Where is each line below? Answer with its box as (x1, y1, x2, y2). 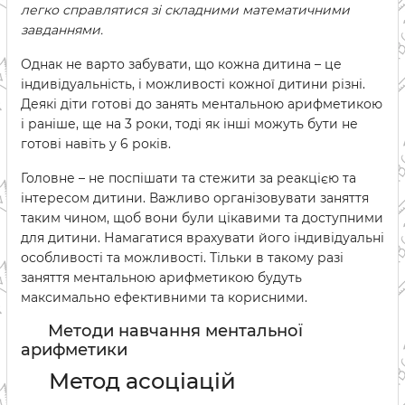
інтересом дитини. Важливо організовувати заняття (21, 190, 369, 206)
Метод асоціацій (43, 368, 236, 394)
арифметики (21, 340, 127, 360)
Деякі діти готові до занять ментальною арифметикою (21, 96, 382, 112)
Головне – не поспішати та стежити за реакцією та (21, 170, 356, 186)
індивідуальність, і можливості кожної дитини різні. (21, 76, 365, 92)
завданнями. (21, 22, 103, 38)
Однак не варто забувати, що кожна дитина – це (21, 56, 342, 72)
